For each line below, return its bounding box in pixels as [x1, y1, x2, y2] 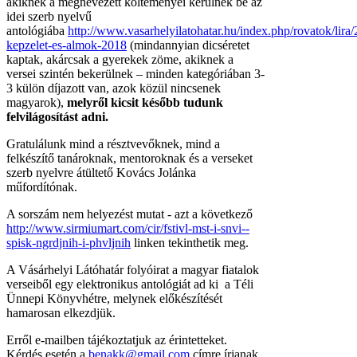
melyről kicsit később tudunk [67, 95, 223, 109]
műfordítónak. [6, 179, 77, 194]
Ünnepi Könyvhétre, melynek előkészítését [6, 291, 222, 305]
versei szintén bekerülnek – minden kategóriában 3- [6, 66, 265, 80]
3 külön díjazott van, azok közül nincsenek [6, 80, 221, 95]
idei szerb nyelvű [6, 9, 92, 23]
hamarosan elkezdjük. [6, 305, 116, 320]
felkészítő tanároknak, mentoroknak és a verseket [6, 151, 253, 165]
